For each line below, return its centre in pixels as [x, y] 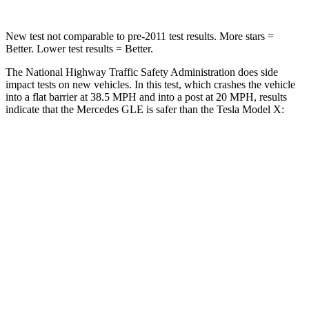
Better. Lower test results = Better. [79, 48]
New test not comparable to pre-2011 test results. [111, 36]
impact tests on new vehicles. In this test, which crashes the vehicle [150, 84]
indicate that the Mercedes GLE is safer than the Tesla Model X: [145, 109]
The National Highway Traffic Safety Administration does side [142, 72]
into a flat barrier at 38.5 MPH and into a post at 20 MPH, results [146, 97]
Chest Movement [107, 280]
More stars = [245, 36]
